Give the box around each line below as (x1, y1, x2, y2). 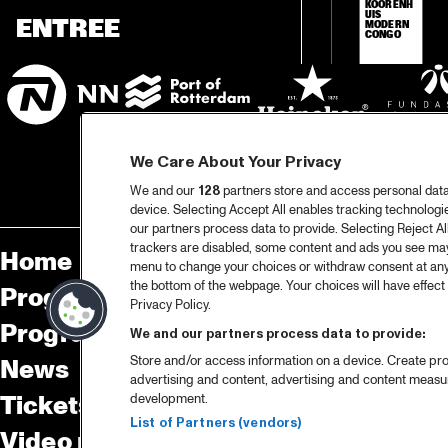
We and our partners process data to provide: (130, 325, 426, 343)
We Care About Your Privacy (130, 151, 341, 173)
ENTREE (16, 17, 120, 42)
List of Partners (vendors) (130, 414, 302, 432)
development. (130, 390, 208, 408)
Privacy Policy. (130, 296, 211, 314)
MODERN (365, 20, 409, 30)
